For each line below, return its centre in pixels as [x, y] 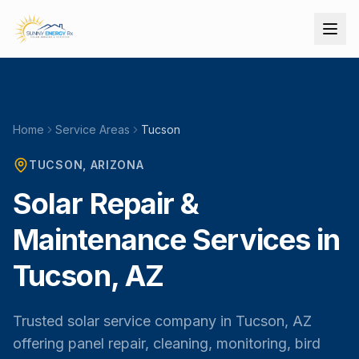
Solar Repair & [106, 204]
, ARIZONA [113, 165]
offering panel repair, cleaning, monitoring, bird [167, 343]
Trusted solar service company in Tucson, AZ [162, 321]
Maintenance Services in [177, 240]
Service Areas [93, 129]
